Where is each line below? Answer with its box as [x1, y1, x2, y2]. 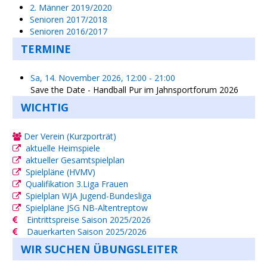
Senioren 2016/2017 [30, 26, 107, 38]
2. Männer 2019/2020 [30, 2, 112, 14]
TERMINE [21, 42, 71, 57]
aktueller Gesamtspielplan [26, 154, 125, 166]
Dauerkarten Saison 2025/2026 [27, 226, 147, 238]
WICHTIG [21, 100, 69, 115]
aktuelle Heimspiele [26, 142, 100, 154]
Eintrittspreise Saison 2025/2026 [27, 214, 151, 226]
